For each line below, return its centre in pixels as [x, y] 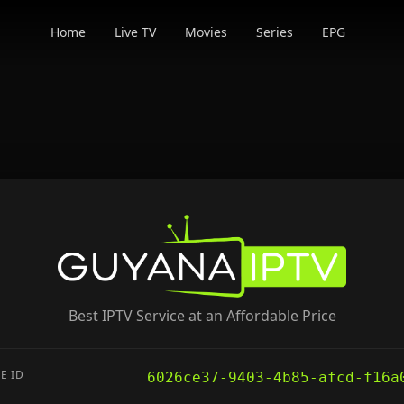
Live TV [136, 32]
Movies [207, 32]
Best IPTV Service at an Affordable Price [202, 315]
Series [275, 32]
